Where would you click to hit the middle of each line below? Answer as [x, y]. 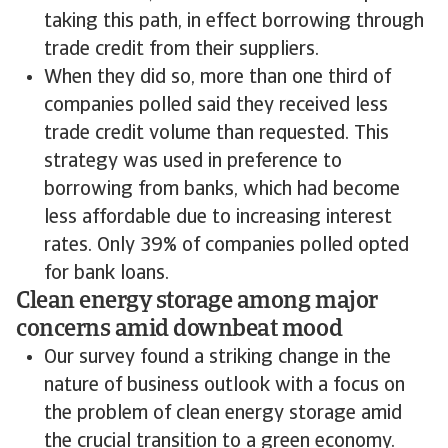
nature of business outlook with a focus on [224, 386]
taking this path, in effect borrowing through [234, 22]
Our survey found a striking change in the [217, 358]
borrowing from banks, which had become [222, 190]
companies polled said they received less [216, 106]
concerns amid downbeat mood [179, 330]
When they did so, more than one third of [217, 78]
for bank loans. [106, 274]
